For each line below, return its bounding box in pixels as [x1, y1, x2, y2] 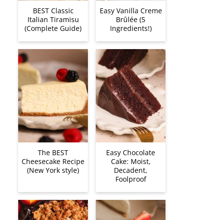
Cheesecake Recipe [22, 156, 84, 166]
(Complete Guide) [25, 24, 82, 33]
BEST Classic [32, 6, 74, 16]
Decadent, [114, 165, 147, 175]
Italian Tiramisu [27, 15, 79, 25]
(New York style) [27, 165, 79, 175]
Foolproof [115, 174, 146, 184]
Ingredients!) [110, 24, 152, 33]
